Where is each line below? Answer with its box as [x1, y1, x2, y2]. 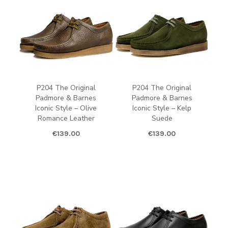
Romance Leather [37, 113, 95, 123]
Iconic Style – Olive [35, 103, 97, 113]
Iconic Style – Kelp [132, 103, 192, 113]
